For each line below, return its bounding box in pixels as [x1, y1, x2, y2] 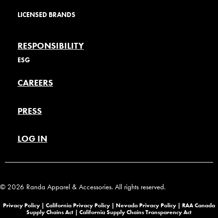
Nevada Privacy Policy [116, 201, 176, 209]
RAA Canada [182, 201, 215, 209]
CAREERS [18, 77, 53, 88]
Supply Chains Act [26, 208, 75, 216]
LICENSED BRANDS [18, 11, 75, 19]
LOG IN [18, 133, 47, 144]
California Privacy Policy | [46, 201, 116, 209]
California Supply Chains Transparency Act [79, 208, 192, 216]
